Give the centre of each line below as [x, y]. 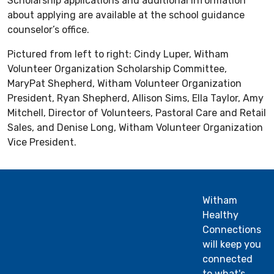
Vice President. [42, 142]
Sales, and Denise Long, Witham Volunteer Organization [135, 127]
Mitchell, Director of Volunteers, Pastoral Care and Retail [137, 113]
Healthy [220, 215]
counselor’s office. [48, 29]
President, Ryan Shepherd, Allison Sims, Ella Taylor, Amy [135, 98]
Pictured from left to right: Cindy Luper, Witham [118, 54]
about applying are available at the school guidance [126, 15]
